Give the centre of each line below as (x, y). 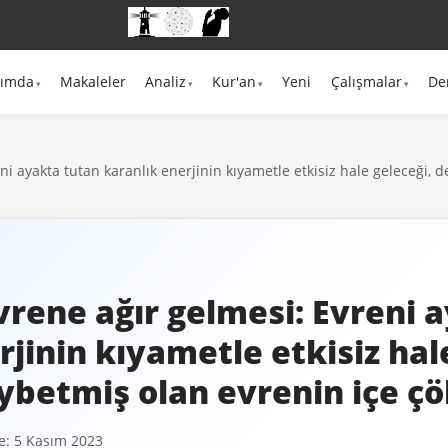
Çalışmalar (366, 82)
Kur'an (234, 82)
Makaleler (92, 82)
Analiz (166, 82)
